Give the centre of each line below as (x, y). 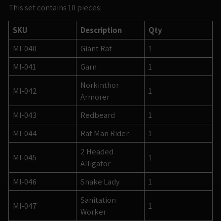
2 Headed (97, 152)
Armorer (95, 97)
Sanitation (98, 200)
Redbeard (98, 115)
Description (101, 30)
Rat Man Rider (105, 133)
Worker (93, 212)
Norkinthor (100, 85)
